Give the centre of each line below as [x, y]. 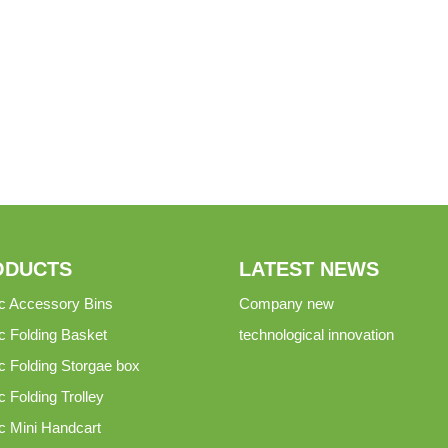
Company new [286, 303]
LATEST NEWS [309, 269]
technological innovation [316, 334]
